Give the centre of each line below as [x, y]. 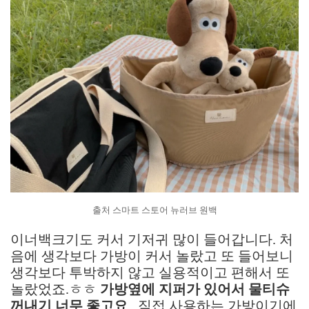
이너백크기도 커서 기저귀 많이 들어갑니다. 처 [152, 239]
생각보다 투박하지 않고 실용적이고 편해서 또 [150, 272]
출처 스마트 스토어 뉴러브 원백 [154, 210]
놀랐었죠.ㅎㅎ [55, 289]
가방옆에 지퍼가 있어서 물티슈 [195, 289]
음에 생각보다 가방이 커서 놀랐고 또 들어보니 [152, 256]
